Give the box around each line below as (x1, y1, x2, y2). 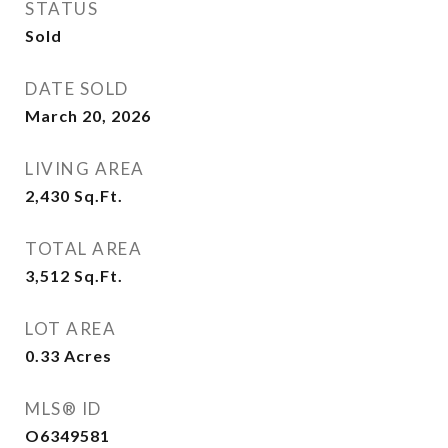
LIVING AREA (25, 158, 145, 179)
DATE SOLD (25, 78, 129, 99)
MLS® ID (25, 398, 102, 419)
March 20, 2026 (25, 106, 151, 125)
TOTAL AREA (25, 238, 142, 259)
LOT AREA (25, 318, 116, 339)
